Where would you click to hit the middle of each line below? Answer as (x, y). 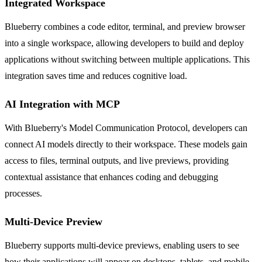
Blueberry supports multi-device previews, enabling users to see (122, 245)
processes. (23, 193)
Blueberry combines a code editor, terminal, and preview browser (125, 26)
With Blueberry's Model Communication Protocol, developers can (126, 127)
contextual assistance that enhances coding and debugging (111, 177)
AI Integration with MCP (62, 104)
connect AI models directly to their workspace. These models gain (126, 144)
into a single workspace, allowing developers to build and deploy (124, 43)
